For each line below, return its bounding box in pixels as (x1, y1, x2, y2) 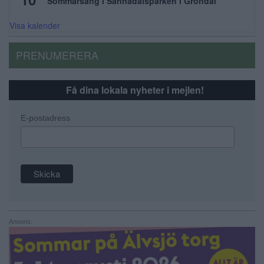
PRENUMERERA (16, 48, 98, 63)
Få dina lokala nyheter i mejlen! (66, 83, 204, 97)
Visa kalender (9, 19, 60, 32)
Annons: (9, 217, 32, 225)
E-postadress (21, 113, 70, 123)
